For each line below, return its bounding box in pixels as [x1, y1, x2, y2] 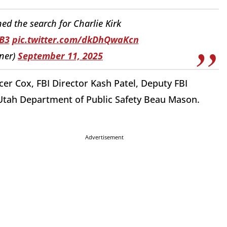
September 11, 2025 [18, 49, 103, 62]
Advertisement [85, 133, 124, 141]
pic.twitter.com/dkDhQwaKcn [12, 33, 139, 46]
